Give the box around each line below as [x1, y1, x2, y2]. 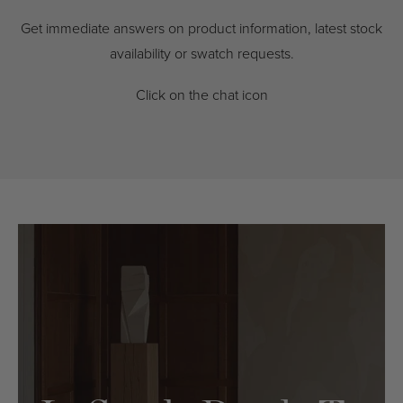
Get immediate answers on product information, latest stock [21, 18, 382, 39]
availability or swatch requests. [109, 43, 294, 64]
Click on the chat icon [135, 85, 268, 105]
